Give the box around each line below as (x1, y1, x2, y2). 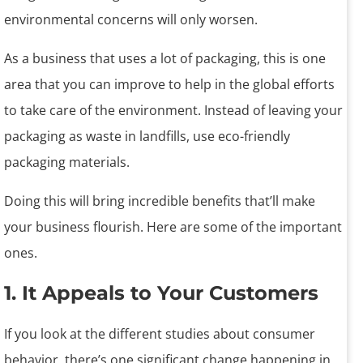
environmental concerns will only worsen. (4, 11, 258, 29)
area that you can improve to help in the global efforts (4, 75, 335, 94)
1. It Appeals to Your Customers (4, 281, 318, 305)
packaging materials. (4, 153, 130, 172)
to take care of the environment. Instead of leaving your (4, 101, 343, 120)
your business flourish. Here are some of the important (4, 218, 342, 237)
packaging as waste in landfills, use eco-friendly (4, 127, 290, 146)
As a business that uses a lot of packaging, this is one (4, 49, 326, 68)
